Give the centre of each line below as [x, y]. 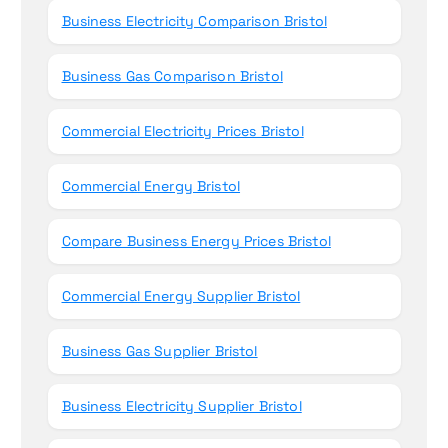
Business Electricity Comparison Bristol [194, 21]
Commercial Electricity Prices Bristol [182, 131]
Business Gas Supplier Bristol [159, 351]
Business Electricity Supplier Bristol [181, 406]
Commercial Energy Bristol [151, 186]
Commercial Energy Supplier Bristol [181, 296]
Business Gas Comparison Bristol [172, 76]
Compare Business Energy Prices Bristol [196, 241]
